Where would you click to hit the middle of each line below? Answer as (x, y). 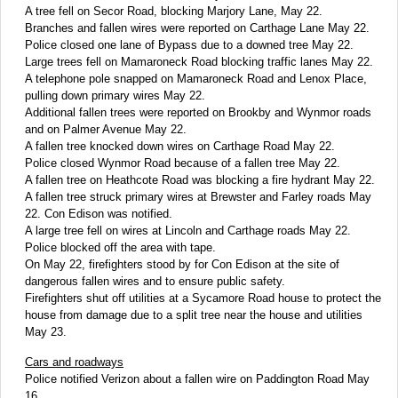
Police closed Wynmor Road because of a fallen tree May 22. (183, 163)
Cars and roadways (74, 362)
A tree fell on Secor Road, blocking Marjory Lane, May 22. (174, 12)
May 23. (46, 332)
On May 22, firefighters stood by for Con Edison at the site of (182, 265)
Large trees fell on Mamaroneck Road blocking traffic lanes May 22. (199, 62)
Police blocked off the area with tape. (120, 248)
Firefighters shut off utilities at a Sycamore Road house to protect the (203, 298)
